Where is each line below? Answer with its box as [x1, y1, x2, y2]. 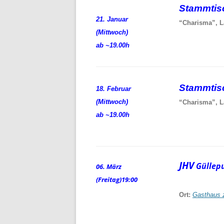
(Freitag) [96, 174, 121, 184]
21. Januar [96, 15, 130, 23]
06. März [96, 161, 126, 171]
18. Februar [96, 84, 133, 92]
